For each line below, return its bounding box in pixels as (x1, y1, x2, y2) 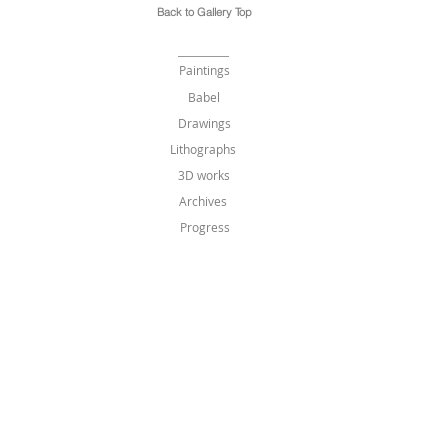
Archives (179, 193, 227, 209)
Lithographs (170, 141, 236, 157)
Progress (180, 219, 230, 235)
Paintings (178, 62, 230, 78)
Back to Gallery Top (157, 5, 252, 19)
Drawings (177, 115, 231, 131)
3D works (177, 167, 230, 183)
